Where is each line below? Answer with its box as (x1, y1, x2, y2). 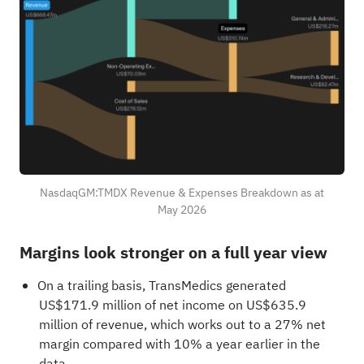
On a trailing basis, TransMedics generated (37, 275, 286, 296)
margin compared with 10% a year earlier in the (38, 334, 320, 354)
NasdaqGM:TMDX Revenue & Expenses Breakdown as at (40, 184, 324, 202)
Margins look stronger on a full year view (19, 240, 327, 265)
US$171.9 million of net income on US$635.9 (38, 295, 306, 315)
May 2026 (158, 201, 206, 219)
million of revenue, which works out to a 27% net (38, 314, 326, 335)
